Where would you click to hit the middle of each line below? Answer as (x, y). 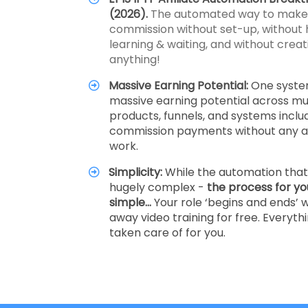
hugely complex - (158, 187)
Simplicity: (137, 172)
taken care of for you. (167, 233)
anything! (135, 59)
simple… (132, 202)
